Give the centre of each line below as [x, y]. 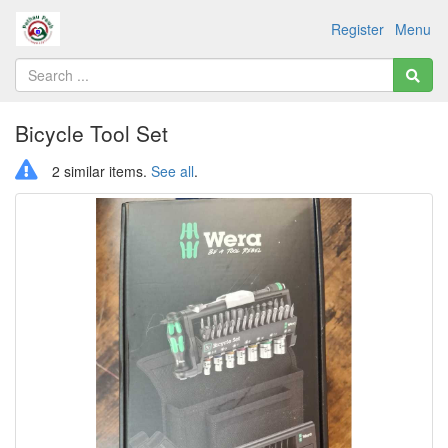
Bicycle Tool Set [91, 133]
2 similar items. [99, 171]
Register [357, 28]
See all [172, 171]
